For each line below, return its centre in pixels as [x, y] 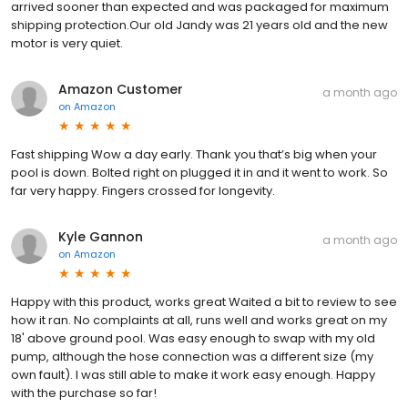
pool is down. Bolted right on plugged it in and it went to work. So [199, 173]
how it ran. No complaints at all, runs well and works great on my [199, 321]
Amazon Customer [121, 90]
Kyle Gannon [101, 237]
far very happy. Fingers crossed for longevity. [143, 191]
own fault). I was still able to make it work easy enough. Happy [193, 375]
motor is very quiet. [67, 44]
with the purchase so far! [84, 393]
